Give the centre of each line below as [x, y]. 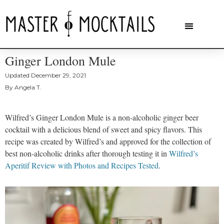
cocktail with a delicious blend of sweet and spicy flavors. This [103, 129]
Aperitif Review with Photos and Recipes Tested [82, 165]
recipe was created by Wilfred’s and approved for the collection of [108, 141]
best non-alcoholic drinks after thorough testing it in [87, 153]
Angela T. [27, 87]
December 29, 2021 [58, 75]
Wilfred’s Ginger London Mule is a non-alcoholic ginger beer [102, 117]
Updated [17, 75]
